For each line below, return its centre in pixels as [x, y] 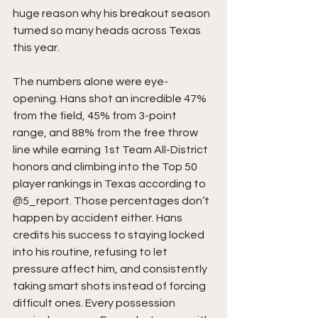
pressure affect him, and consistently [111, 269]
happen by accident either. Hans [99, 218]
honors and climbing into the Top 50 [106, 167]
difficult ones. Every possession [95, 303]
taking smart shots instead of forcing [110, 286]
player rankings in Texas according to [110, 184]
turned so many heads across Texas [108, 31]
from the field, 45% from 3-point [96, 116]
